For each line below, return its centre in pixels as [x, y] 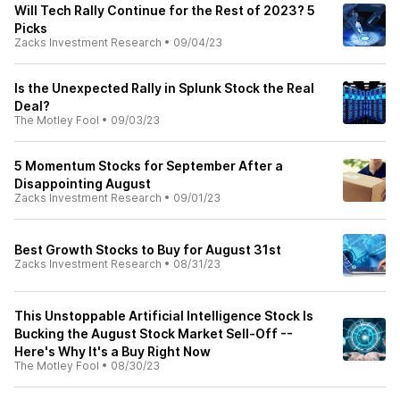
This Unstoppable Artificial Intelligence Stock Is [164, 316]
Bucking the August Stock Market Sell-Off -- [154, 333]
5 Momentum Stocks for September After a [149, 166]
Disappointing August [83, 183]
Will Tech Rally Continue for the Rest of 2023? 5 [165, 10]
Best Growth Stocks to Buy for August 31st [148, 250]
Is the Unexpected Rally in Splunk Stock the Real [164, 88]
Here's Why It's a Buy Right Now [112, 351]
